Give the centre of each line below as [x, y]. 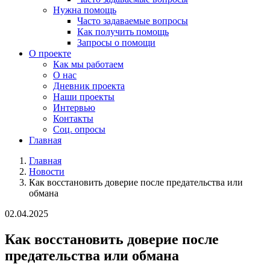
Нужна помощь [85, 10]
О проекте [50, 53]
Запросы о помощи [116, 42]
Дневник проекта [89, 86]
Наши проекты [84, 97]
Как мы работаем [88, 64]
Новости [47, 171]
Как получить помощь [123, 32]
